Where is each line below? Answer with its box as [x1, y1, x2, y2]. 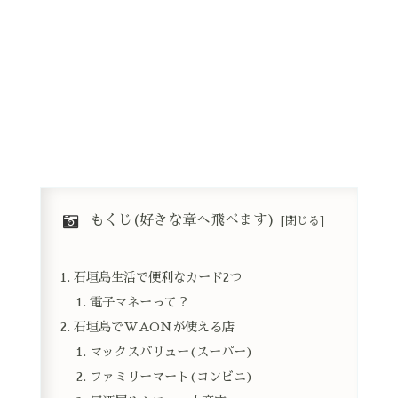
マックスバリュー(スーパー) [89, 345, 253, 358]
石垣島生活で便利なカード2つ [74, 271, 243, 284]
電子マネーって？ [89, 296, 189, 309]
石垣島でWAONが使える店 [74, 321, 235, 334]
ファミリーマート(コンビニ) [89, 370, 253, 383]
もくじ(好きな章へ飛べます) [90, 212, 275, 227]
